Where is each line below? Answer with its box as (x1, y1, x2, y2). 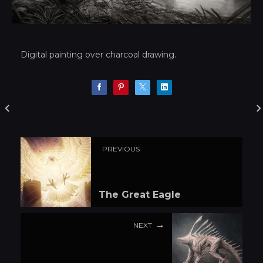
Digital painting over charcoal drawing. (21, 49, 176, 60)
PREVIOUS (102, 144, 140, 154)
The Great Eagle (99, 189, 181, 201)
